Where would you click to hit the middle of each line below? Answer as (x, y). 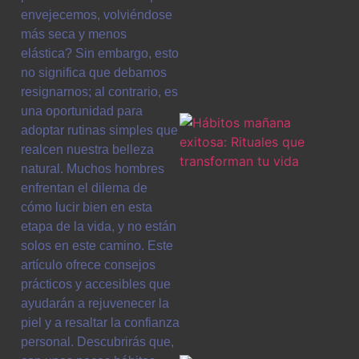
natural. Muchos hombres (93, 169)
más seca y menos (74, 34)
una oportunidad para (82, 111)
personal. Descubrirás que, (97, 342)
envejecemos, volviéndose (97, 15)
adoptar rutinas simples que (99, 130)
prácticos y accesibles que (96, 284)
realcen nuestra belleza (87, 149)
